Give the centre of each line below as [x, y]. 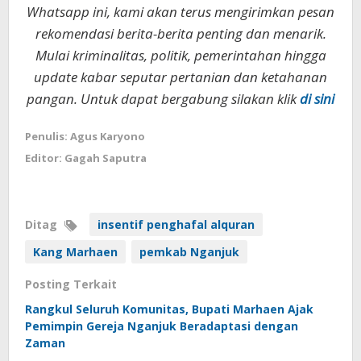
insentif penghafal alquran [176, 224]
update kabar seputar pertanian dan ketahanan [180, 77]
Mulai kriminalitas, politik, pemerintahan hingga [180, 55]
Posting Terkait [71, 284]
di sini [317, 98]
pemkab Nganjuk [189, 251]
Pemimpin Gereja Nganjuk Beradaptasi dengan [162, 326]
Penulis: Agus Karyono [85, 136]
